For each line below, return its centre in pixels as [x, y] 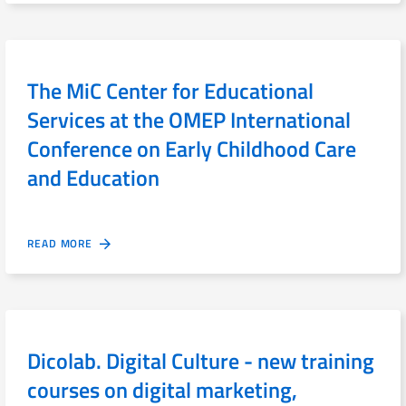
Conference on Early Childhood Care [192, 149]
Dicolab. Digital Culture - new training [201, 361]
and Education [93, 178]
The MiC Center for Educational [170, 91]
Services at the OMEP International [189, 120]
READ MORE [63, 244]
